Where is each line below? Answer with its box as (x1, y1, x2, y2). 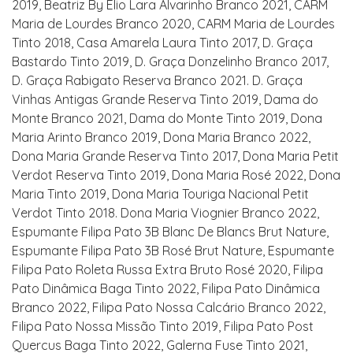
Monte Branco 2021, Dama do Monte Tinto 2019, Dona (12, 110, 322, 126)
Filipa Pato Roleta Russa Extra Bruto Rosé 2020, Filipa (12, 262, 323, 277)
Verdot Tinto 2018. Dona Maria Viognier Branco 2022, (12, 205, 319, 221)
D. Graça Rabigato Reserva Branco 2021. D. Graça (12, 72, 303, 88)
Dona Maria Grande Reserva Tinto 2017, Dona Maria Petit (12, 148, 339, 164)
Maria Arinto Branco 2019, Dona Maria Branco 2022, (12, 129, 310, 145)
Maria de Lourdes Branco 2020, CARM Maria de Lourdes (12, 16, 335, 32)
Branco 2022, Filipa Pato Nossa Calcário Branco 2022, (12, 299, 325, 315)
